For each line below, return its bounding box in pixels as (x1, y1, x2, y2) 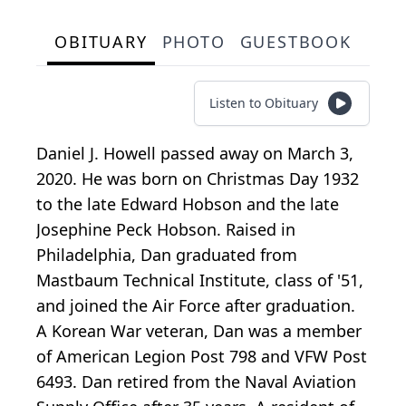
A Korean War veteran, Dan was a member (36, 320, 362, 343)
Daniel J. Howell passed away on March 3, (36, 142, 353, 165)
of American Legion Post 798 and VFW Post (36, 345, 367, 368)
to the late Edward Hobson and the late (36, 193, 339, 216)
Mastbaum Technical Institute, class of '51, (36, 269, 363, 292)
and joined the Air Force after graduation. (36, 295, 355, 317)
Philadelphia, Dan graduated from (36, 244, 297, 266)
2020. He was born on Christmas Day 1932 (36, 168, 359, 190)
